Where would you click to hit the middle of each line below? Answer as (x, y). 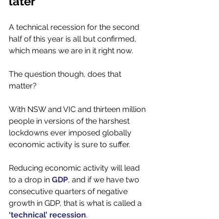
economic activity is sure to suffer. (70, 144)
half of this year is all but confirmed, (74, 39)
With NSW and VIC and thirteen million (78, 109)
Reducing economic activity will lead (75, 168)
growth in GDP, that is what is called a (76, 203)
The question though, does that (66, 74)
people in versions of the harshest (70, 121)
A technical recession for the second (75, 27)
